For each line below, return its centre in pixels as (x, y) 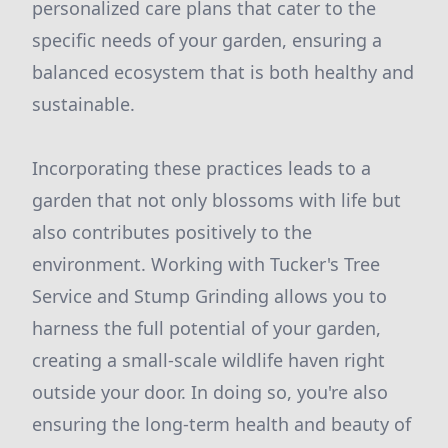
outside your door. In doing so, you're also (210, 392)
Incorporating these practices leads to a (201, 168)
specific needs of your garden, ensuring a (207, 40)
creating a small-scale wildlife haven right (208, 360)
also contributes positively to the (172, 232)
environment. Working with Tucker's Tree (206, 264)
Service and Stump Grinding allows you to (209, 296)
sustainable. (83, 104)
